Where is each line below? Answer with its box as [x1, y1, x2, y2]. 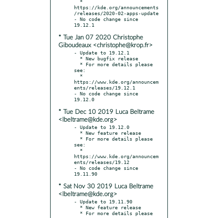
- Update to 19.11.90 [74, 198, 132, 204]
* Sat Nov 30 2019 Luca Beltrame [58, 183, 153, 190]
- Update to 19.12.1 [74, 49, 129, 55]
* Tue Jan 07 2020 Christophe [58, 34, 143, 41]
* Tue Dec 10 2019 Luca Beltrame [58, 109, 154, 115]
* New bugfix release [74, 55, 80, 61]
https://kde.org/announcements [74, 4, 159, 10]
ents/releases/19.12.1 [74, 84, 135, 91]
